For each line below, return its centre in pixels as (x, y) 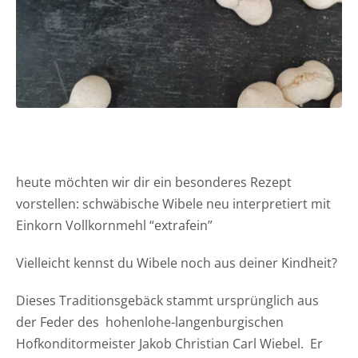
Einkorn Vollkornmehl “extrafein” (114, 225)
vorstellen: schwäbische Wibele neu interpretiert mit (173, 203)
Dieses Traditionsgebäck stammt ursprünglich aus (167, 300)
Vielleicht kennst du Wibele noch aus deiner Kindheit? (176, 263)
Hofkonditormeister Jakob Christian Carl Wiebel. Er (169, 343)
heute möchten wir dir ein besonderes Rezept (153, 182)
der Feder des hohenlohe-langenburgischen (149, 322)
